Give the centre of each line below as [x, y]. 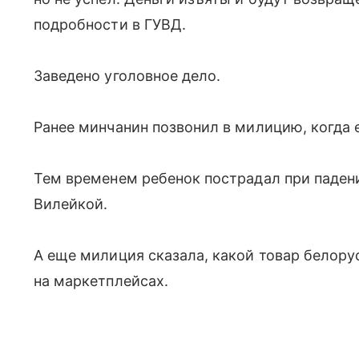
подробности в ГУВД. [110, 24]
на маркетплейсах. [101, 280]
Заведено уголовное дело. [127, 75]
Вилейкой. [71, 204]
